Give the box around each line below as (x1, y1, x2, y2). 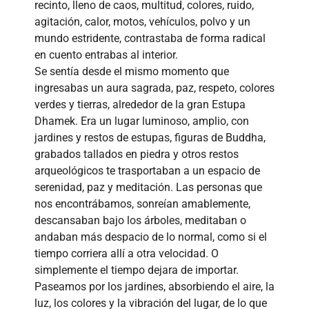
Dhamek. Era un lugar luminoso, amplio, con (34, 114, 249, 128)
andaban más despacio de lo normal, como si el (34, 230, 267, 243)
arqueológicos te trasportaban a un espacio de (34, 163, 260, 177)
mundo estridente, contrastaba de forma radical (34, 31, 266, 45)
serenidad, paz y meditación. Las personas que (34, 180, 262, 194)
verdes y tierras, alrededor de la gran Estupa (34, 97, 246, 111)
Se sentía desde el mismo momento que (34, 64, 229, 78)
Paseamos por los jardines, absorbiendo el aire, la (34, 279, 275, 293)
